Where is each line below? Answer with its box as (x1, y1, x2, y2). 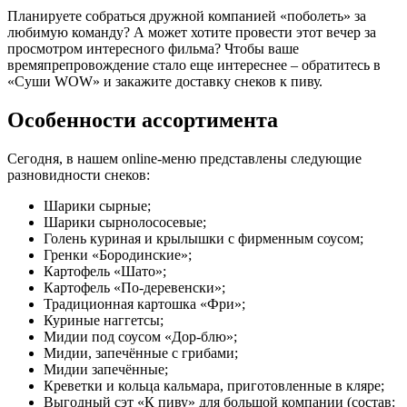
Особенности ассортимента (7, 107, 278, 132)
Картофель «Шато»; (44, 263, 166, 279)
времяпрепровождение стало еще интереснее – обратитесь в (7, 56, 381, 73)
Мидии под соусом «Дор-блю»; (44, 328, 237, 344)
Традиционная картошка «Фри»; (44, 295, 245, 312)
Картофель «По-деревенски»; (44, 279, 225, 295)
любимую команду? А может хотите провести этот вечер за (7, 24, 376, 40)
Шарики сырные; (44, 197, 151, 213)
